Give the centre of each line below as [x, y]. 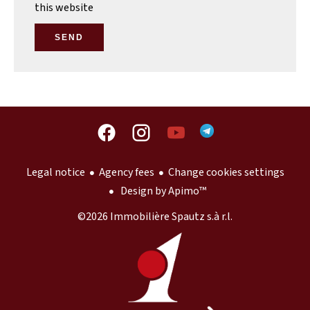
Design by [143, 191]
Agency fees [126, 173]
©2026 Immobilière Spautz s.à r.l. [155, 217]
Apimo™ [187, 191]
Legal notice [55, 173]
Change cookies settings [226, 173]
